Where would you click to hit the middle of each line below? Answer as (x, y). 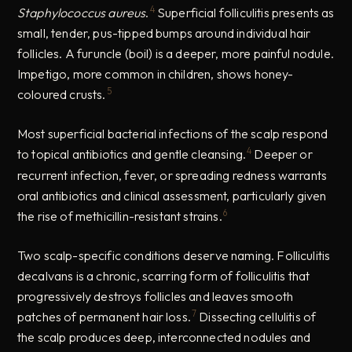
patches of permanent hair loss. (104, 317)
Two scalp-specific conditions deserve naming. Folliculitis (174, 255)
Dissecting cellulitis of (257, 317)
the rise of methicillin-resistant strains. (120, 216)
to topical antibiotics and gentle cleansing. (132, 154)
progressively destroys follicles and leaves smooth (156, 296)
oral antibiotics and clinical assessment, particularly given (172, 195)
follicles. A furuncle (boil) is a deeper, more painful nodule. (176, 53)
